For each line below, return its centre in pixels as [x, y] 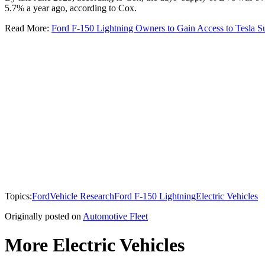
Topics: [18, 196]
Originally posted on [43, 216]
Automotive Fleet [115, 216]
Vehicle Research [82, 196]
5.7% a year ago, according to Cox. [71, 8]
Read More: [28, 28]
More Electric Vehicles [95, 245]
